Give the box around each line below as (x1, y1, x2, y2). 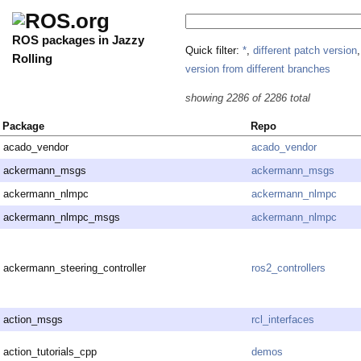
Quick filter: (185, 44, 243, 56)
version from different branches (185, 62, 330, 75)
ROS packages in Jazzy (12, 33, 144, 47)
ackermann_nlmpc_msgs (3, 211, 120, 224)
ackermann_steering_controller (3, 262, 146, 275)
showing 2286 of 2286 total (185, 91, 310, 104)
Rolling (12, 52, 52, 65)
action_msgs (3, 313, 63, 326)
